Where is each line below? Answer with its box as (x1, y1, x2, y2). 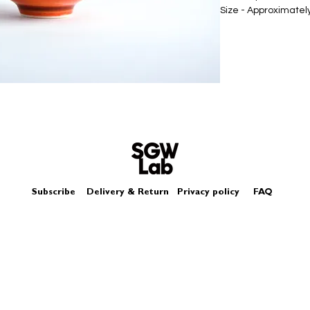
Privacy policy (176, 188, 250, 197)
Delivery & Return (86, 188, 169, 197)
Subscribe (31, 188, 75, 197)
